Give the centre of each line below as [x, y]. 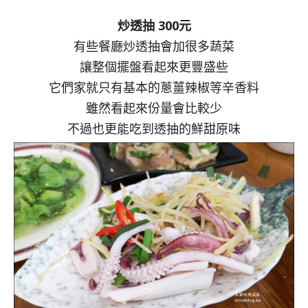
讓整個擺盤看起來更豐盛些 [154, 66]
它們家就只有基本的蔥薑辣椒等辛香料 [154, 87]
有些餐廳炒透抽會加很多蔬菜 [154, 46]
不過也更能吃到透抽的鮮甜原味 [154, 128]
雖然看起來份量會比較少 [154, 108]
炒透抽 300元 [154, 25]
